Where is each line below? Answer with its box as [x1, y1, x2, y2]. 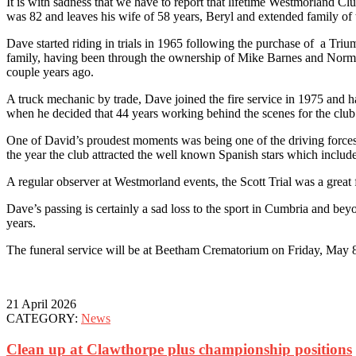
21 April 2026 [6, 297, 76, 311]
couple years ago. [6, 65, 94, 79]
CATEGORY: [6, 311, 81, 326]
